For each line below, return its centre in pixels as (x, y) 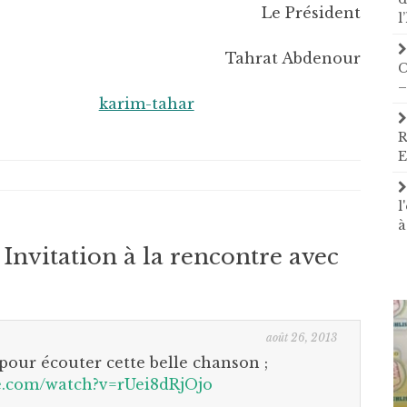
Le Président (312, 13)
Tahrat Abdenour (293, 58)
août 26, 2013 (302, 338)
